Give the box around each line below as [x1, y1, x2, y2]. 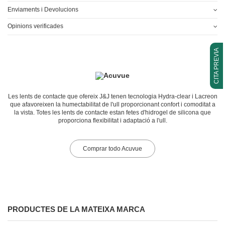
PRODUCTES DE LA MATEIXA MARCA [8, 204, 145, 213]
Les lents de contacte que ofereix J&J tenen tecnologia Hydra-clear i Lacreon [8, 92, 217, 100]
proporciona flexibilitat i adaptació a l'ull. [58, 117, 167, 124]
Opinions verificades [8, 22, 63, 30]
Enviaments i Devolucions [8, 6, 78, 13]
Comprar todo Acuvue [83, 145, 142, 152]
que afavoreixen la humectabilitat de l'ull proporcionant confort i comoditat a [10, 100, 215, 108]
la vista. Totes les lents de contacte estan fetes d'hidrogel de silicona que [14, 108, 211, 116]
